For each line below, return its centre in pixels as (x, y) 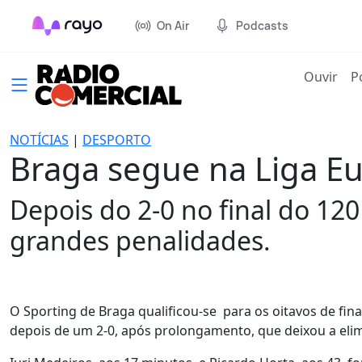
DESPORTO (117, 140)
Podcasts (262, 25)
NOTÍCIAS (39, 140)
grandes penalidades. (140, 240)
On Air (173, 25)
